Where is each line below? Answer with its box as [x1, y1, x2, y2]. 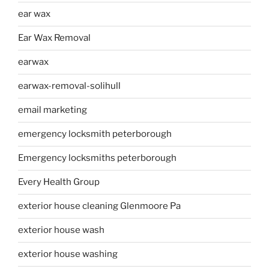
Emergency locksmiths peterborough [18, 153, 177, 164]
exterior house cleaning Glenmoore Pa [18, 201, 181, 212]
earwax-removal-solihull [18, 80, 121, 92]
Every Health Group [18, 177, 100, 188]
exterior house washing [18, 249, 118, 260]
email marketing [18, 104, 87, 116]
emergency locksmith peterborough [18, 128, 172, 140]
